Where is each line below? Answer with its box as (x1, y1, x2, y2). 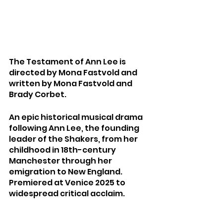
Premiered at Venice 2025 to (9, 176, 127, 188)
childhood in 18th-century (9, 144, 117, 156)
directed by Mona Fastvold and (9, 66, 139, 78)
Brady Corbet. (9, 88, 66, 100)
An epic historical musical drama (9, 111, 144, 123)
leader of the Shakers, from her (9, 133, 139, 145)
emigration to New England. (9, 166, 124, 177)
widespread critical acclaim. (9, 187, 125, 199)
